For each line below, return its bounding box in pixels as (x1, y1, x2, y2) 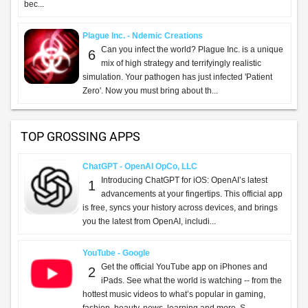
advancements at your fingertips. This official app (101, 189, 283, 199)
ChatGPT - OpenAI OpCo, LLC (82, 162, 197, 171)
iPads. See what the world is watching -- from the (101, 276, 282, 285)
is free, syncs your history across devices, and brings (82, 203, 278, 212)
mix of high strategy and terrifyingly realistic (101, 58, 261, 68)
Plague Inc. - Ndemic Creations (82, 31, 203, 41)
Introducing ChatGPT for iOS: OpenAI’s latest (101, 175, 267, 185)
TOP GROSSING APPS (21, 129, 140, 144)
